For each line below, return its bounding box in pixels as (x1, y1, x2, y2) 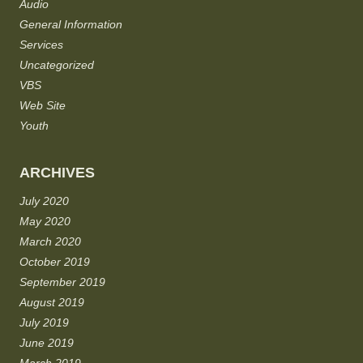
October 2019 (19, 254, 90, 268)
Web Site (19, 98, 66, 112)
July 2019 (19, 315, 69, 329)
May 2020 (19, 214, 70, 228)
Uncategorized (19, 58, 94, 71)
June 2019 (19, 335, 74, 349)
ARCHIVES (19, 164, 95, 181)
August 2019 (19, 295, 84, 309)
